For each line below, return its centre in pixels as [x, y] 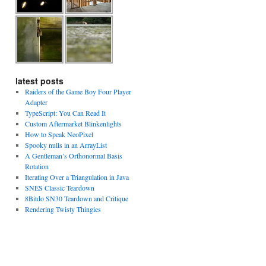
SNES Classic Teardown [59, 188]
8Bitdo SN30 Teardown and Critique [76, 198]
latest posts [39, 81]
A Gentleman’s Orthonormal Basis [73, 156]
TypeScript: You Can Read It [65, 113]
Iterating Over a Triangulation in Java [77, 177]
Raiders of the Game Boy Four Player [78, 91]
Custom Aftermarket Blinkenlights [73, 123]
